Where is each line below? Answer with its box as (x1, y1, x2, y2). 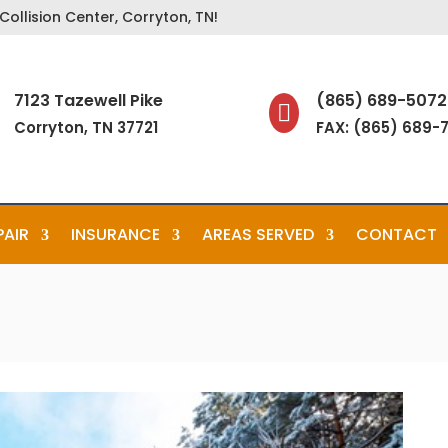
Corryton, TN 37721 (13, 116, 158, 138)
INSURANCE (71, 222, 161, 246)
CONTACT (356, 222, 438, 246)
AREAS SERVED (202, 222, 315, 246)
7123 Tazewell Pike (13, 88, 163, 112)
